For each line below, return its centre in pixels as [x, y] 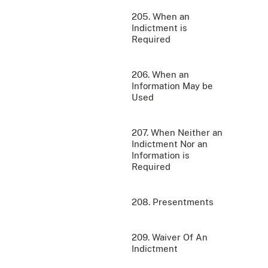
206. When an [160, 74]
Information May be [172, 86]
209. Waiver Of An [170, 237]
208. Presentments [173, 202]
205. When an [161, 16]
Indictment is [159, 28]
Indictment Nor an [170, 144]
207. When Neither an [177, 132]
